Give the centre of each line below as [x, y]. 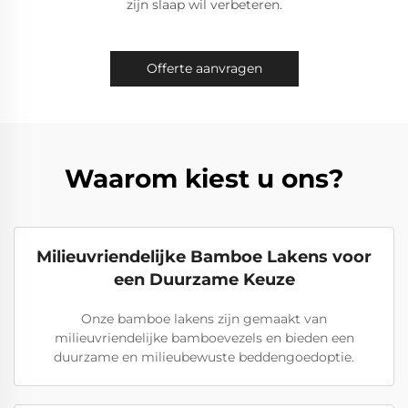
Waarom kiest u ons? [204, 178]
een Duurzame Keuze [204, 280]
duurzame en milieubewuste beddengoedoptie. [204, 357]
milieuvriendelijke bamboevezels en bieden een [204, 338]
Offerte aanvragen [204, 68]
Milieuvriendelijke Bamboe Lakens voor [204, 257]
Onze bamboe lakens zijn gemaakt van [204, 319]
